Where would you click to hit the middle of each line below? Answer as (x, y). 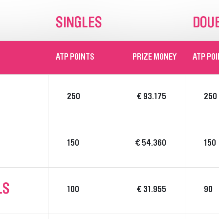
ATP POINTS (75, 58)
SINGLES (79, 24)
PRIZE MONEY (155, 58)
